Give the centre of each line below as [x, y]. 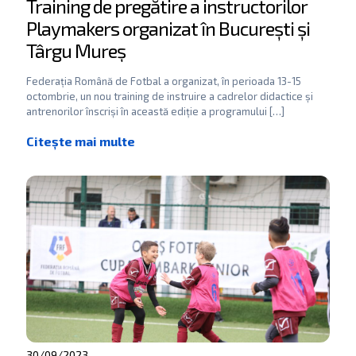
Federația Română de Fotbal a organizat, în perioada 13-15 [164, 81]
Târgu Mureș [76, 50]
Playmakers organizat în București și [168, 28]
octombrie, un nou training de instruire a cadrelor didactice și [170, 96]
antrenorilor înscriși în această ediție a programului [147, 111]
